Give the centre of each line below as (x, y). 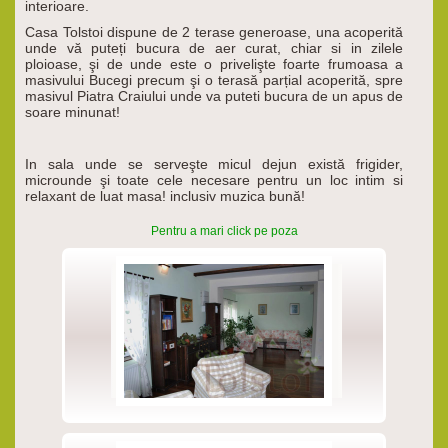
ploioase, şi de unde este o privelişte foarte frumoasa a (214, 64)
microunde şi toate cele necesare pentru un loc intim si (214, 180)
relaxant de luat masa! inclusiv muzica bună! (165, 196)
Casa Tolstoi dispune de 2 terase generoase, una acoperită (214, 32)
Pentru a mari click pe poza (224, 231)
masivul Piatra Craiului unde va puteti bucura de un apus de (214, 96)
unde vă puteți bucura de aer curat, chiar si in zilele (214, 48)
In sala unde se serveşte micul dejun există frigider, (214, 164)
